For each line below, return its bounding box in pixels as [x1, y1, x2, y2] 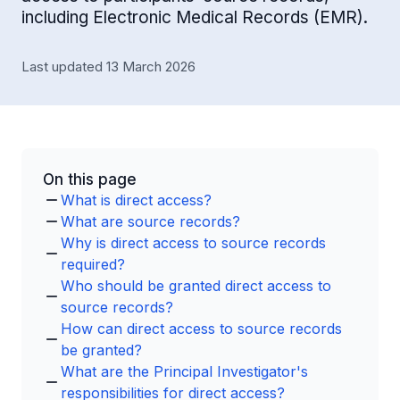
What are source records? [61, 212, 240, 230]
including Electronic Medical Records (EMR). [21, 7, 368, 28]
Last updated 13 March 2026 [21, 58, 196, 75]
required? [61, 255, 125, 273]
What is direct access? [61, 191, 212, 209]
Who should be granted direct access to [61, 277, 331, 295]
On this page [43, 171, 137, 188]
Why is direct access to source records [61, 234, 326, 252]
